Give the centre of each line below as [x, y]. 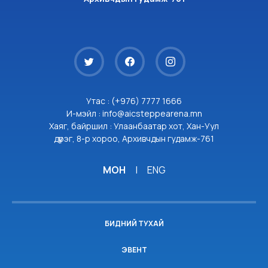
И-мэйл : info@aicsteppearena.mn [134, 113]
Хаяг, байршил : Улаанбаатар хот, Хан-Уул [134, 126]
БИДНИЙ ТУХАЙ [134, 223]
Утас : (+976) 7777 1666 [134, 101]
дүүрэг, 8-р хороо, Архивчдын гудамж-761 [134, 138]
